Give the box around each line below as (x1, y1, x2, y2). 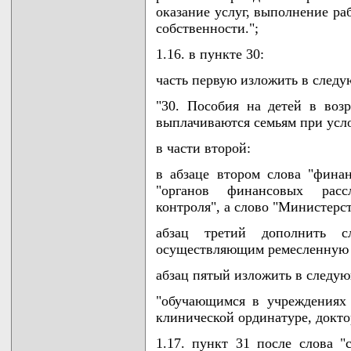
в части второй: (156, 140, 251, 156)
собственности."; (156, 20, 259, 36)
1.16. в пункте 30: (156, 46, 264, 62)
